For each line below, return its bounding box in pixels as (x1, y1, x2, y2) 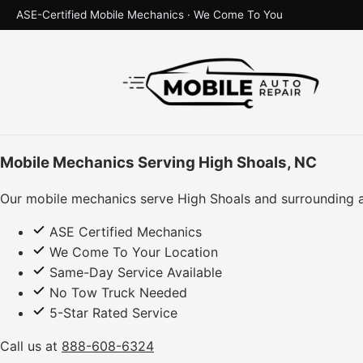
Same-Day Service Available (45, 264, 222, 281)
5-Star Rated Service (45, 305, 177, 322)
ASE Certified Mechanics (45, 224, 202, 241)
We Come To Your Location (45, 244, 218, 261)
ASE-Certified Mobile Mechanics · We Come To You (16, 8, 283, 21)
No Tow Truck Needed (45, 284, 187, 301)
